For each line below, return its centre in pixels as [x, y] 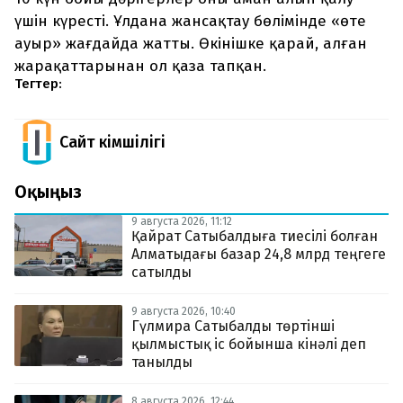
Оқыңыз [48, 192]
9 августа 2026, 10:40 [184, 312]
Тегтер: [38, 84]
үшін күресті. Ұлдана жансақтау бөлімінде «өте [190, 22]
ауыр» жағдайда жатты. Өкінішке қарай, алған [191, 44]
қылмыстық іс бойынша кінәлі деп [249, 345]
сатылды [161, 273]
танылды [162, 363]
